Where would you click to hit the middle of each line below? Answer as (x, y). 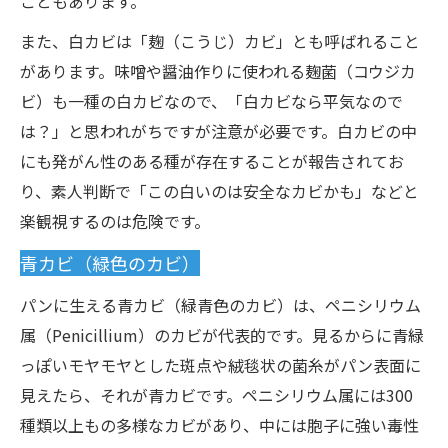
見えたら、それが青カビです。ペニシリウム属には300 (216, 395)
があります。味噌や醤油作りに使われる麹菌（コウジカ (218, 71)
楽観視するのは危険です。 (115, 221)
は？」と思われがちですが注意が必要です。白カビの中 (218, 131)
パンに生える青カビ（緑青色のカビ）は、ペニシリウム (220, 305)
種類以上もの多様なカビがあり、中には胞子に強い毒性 (219, 425)
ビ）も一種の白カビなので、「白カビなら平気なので (211, 101)
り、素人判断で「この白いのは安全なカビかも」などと (219, 191)
